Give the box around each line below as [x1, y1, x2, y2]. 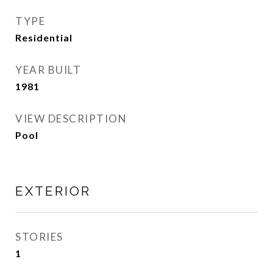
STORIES [15, 230, 63, 244]
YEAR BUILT [15, 63, 81, 77]
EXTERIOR [15, 183, 91, 199]
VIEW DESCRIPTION [15, 112, 127, 126]
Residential [15, 32, 73, 44]
